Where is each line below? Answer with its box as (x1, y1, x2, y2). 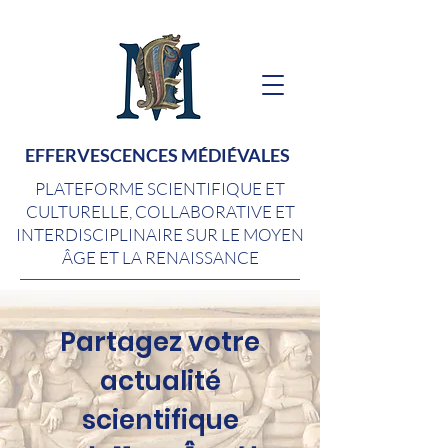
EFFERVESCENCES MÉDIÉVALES (25, 144, 290, 166)
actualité (99, 363, 221, 399)
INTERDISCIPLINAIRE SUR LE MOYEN (16, 224, 304, 245)
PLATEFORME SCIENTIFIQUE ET (35, 178, 285, 199)
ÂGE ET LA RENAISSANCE (61, 247, 259, 268)
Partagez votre (60, 324, 260, 360)
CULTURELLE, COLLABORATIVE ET (25, 201, 295, 222)
